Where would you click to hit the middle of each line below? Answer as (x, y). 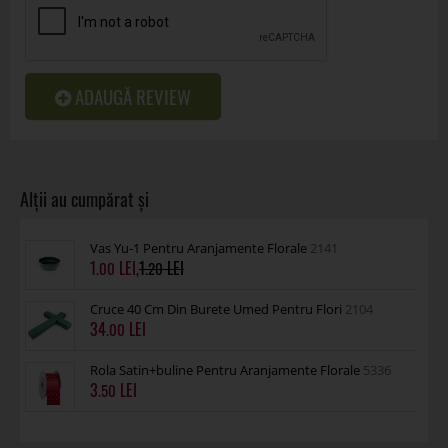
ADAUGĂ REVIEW (131, 96)
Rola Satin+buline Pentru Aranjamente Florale (226, 370)
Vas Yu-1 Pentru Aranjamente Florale (200, 248)
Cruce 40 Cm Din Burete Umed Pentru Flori (217, 309)
